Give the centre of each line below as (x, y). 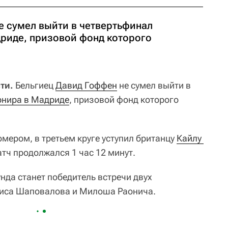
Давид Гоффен (86, 85)
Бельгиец (34, 85)
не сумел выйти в (154, 85)
